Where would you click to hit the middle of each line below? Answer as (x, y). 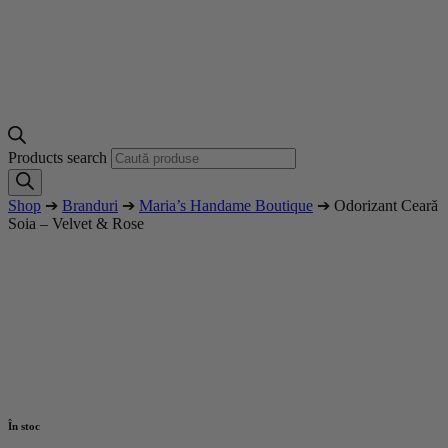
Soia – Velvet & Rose (76, 223)
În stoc (24, 425)
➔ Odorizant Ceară (375, 205)
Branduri (90, 205)
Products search (59, 157)
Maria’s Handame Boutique (226, 205)
